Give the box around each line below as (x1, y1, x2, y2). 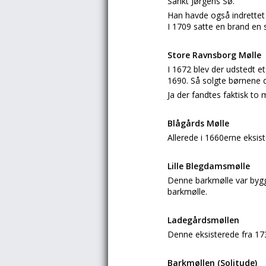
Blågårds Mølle (167, 118, 229, 129)
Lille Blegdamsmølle (167, 160, 250, 172)
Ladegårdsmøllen (167, 214, 239, 226)
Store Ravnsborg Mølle (167, 49, 261, 61)
